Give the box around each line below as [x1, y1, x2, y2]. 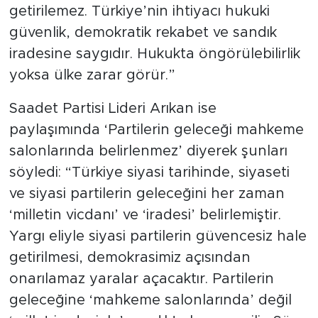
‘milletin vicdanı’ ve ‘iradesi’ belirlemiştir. [9, 207, 281, 222]
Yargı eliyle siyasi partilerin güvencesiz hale [9, 229, 307, 243]
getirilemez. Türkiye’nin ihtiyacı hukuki [9, 4, 270, 18]
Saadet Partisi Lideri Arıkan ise [9, 101, 216, 116]
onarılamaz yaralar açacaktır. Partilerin [9, 271, 274, 286]
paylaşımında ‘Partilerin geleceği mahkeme [9, 122, 304, 137]
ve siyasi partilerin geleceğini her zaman [9, 186, 285, 201]
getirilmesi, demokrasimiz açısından [9, 250, 251, 265]
